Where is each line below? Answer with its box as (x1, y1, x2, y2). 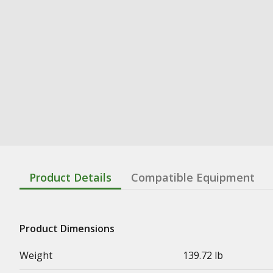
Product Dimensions (19, 221, 115, 235)
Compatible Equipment (131, 169, 255, 185)
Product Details (29, 169, 112, 185)
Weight (19, 248, 52, 262)
